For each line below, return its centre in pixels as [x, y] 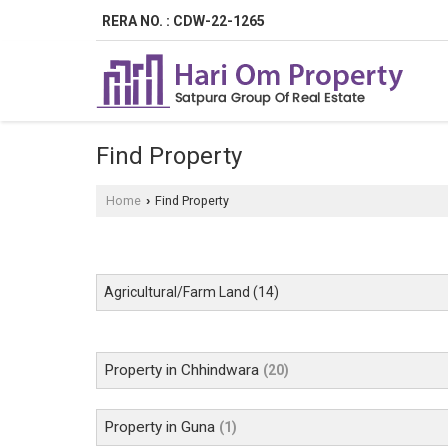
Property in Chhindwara [181, 370]
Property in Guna [159, 427]
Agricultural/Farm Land [177, 292]
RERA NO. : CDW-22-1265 [183, 21]
